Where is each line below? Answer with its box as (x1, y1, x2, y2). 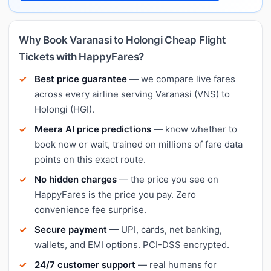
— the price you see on (117, 173, 218, 185)
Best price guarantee (34, 73, 127, 85)
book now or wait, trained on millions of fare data (34, 138, 243, 150)
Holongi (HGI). (34, 103, 94, 115)
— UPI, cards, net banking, (107, 223, 222, 235)
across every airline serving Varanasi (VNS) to (34, 88, 230, 100)
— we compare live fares (127, 73, 235, 85)
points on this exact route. (34, 153, 146, 165)
